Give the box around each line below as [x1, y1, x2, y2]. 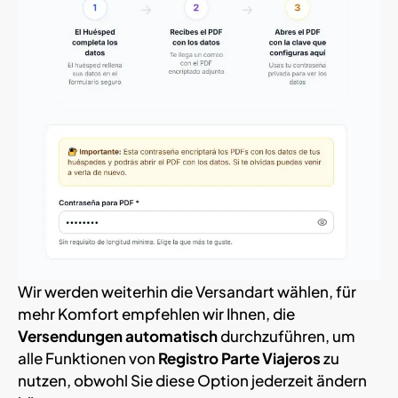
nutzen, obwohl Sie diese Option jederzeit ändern [18, 370, 367, 390]
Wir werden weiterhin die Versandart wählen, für [18, 281, 356, 301]
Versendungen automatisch [18, 325, 218, 346]
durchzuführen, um [218, 325, 355, 346]
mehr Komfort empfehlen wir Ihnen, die [18, 303, 295, 323]
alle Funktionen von [18, 347, 158, 368]
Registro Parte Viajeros [158, 347, 321, 368]
